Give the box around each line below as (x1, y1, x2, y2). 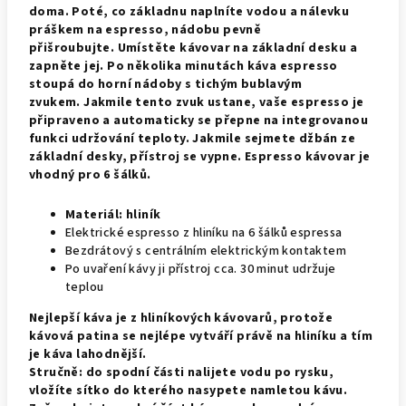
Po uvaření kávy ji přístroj (65, 260, 211, 278)
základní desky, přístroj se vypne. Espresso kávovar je (29, 148, 371, 166)
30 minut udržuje (240, 260, 336, 278)
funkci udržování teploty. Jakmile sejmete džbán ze (29, 130, 355, 148)
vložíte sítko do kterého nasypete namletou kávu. (29, 382, 348, 400)
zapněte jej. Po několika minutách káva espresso (29, 57, 338, 75)
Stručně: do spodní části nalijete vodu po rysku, (29, 363, 334, 382)
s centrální (136, 242, 197, 260)
